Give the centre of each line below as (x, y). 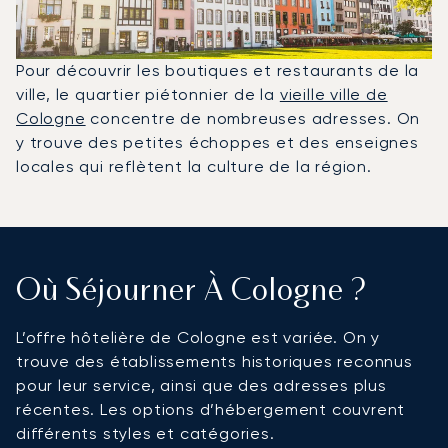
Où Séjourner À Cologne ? (191, 292)
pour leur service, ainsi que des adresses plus (201, 385)
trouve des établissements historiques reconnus (214, 361)
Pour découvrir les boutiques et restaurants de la (218, 70)
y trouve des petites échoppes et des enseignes (217, 142)
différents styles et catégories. (145, 433)
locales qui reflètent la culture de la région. (194, 166)
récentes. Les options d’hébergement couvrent (211, 409)
